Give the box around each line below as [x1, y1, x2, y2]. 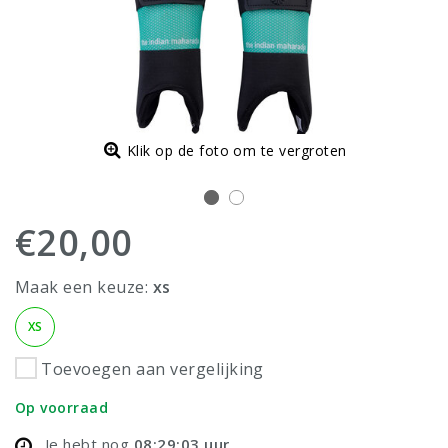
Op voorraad [15, 398, 109, 418]
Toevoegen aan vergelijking [41, 357, 264, 380]
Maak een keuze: [15, 275, 153, 298]
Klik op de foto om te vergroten [126, 140, 347, 160]
